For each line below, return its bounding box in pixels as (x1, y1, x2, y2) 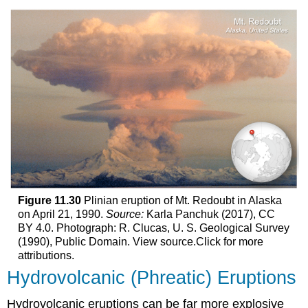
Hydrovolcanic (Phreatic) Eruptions (7, 266, 297, 288)
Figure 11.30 (17, 194, 81, 206)
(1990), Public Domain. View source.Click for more (17, 235, 263, 247)
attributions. (17, 249, 74, 261)
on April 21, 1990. (17, 208, 106, 220)
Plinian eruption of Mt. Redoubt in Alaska (80, 194, 282, 206)
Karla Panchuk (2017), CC (146, 208, 275, 220)
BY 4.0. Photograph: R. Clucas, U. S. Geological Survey (17, 221, 289, 234)
